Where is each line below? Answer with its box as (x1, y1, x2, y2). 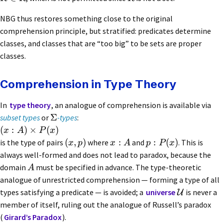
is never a (184, 187, 218, 198)
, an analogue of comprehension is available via (51, 100, 212, 111)
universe (145, 187, 175, 198)
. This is (178, 137, 204, 148)
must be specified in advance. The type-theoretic (34, 162, 201, 173)
